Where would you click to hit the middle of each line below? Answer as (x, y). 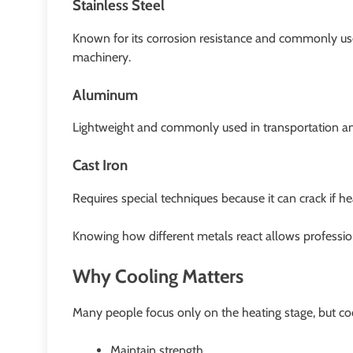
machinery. (102, 57)
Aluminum (105, 95)
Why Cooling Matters (158, 277)
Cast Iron (100, 165)
